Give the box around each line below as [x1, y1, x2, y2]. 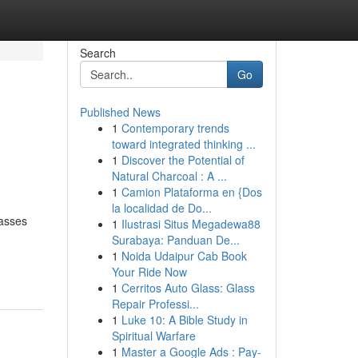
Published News [79, 104, 161, 120]
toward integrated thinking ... [111, 136, 256, 152]
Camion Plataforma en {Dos [121, 184, 262, 200]
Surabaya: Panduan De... [111, 232, 240, 248]
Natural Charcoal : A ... [111, 168, 227, 184]
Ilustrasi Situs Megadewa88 [121, 216, 261, 232]
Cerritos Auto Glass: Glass [121, 280, 255, 296]
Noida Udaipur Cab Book [121, 248, 247, 264]
